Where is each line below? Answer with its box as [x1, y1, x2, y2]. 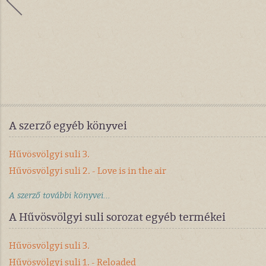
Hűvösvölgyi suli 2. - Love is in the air [9, 164, 166, 177]
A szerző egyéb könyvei [9, 118, 127, 133]
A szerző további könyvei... [9, 189, 110, 201]
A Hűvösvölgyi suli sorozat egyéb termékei [9, 210, 226, 224]
